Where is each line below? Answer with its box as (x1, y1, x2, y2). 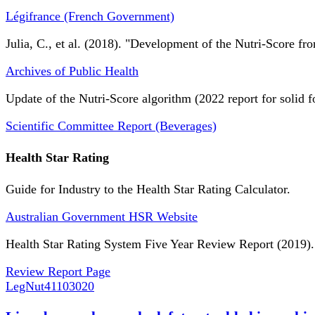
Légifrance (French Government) (6, 9, 174, 24)
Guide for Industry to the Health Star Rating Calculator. (6, 182, 290, 197)
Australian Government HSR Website (6, 210, 198, 224)
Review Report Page (6, 264, 110, 279)
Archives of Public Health (6, 64, 139, 79)
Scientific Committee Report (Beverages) (6, 119, 217, 134)
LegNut (6, 279, 44, 294)
